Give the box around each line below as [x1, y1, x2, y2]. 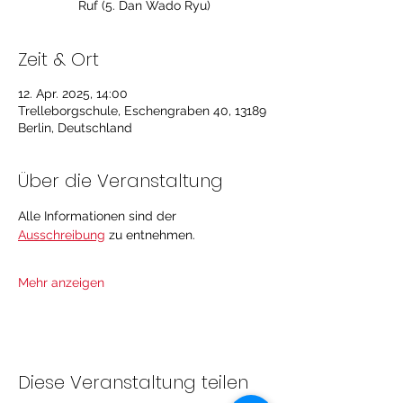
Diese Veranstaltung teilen [18, 370, 248, 395]
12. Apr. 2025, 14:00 [18, 86, 128, 101]
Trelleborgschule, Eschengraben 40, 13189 [18, 103, 266, 118]
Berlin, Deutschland [18, 121, 132, 135]
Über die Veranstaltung [18, 168, 223, 193]
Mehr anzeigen [18, 275, 104, 290]
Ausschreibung [18, 228, 105, 242]
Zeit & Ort [18, 47, 99, 72]
